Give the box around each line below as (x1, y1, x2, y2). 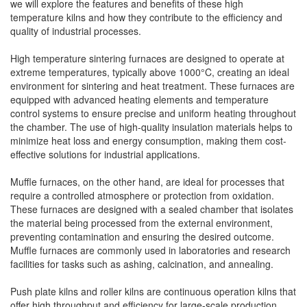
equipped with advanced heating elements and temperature (10, 93, 269, 106)
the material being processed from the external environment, (10, 216, 273, 230)
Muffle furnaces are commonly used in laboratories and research (10, 243, 291, 257)
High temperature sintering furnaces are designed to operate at (10, 51, 284, 65)
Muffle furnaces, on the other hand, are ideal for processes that (10, 175, 284, 188)
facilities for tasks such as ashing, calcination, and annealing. (10, 257, 273, 271)
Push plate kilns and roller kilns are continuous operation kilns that (10, 284, 296, 298)
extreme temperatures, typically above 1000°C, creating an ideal (10, 65, 289, 79)
